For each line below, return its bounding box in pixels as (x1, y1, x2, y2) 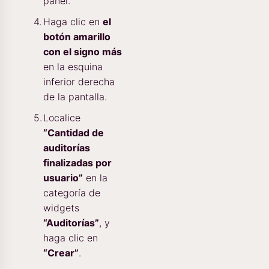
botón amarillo (43, 31, 110, 43)
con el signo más (43, 46, 122, 58)
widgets (43, 202, 79, 214)
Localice (43, 112, 80, 124)
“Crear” (43, 247, 79, 259)
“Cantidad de (43, 127, 104, 139)
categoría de (43, 187, 100, 199)
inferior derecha (43, 76, 115, 88)
